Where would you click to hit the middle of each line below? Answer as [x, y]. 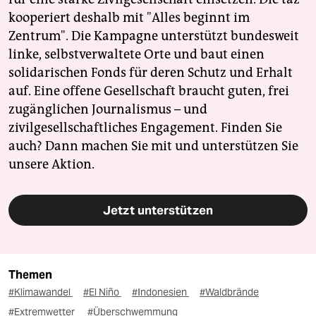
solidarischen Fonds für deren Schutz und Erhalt [151, 72]
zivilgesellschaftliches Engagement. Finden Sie [145, 127]
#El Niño [102, 292]
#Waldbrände [229, 292]
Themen [30, 274]
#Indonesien [160, 292]
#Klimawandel [41, 292]
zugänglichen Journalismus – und [108, 109]
